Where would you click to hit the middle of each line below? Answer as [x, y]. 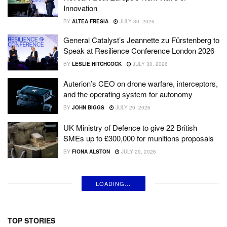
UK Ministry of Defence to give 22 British [130, 127]
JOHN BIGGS [88, 108]
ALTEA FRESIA [90, 21]
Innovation [80, 8]
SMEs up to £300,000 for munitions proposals [139, 138]
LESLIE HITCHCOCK [97, 64]
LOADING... [113, 184]
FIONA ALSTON [91, 151]
